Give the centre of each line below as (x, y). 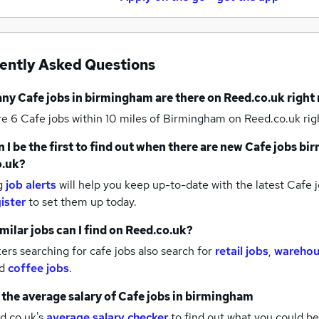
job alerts (31, 184)
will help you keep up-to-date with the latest (172, 184)
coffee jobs (38, 268)
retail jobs (242, 251)
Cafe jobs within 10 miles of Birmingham (125, 118)
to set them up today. (83, 202)
